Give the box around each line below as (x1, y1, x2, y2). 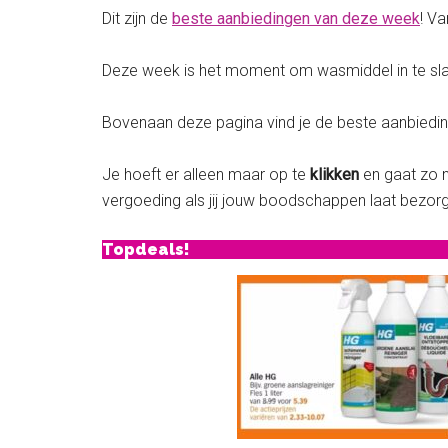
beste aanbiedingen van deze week (172, 9, 420, 29)
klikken (310, 165, 359, 185)
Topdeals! (102, 240, 190, 260)
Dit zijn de (102, 9, 172, 29)
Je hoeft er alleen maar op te (102, 165, 310, 185)
